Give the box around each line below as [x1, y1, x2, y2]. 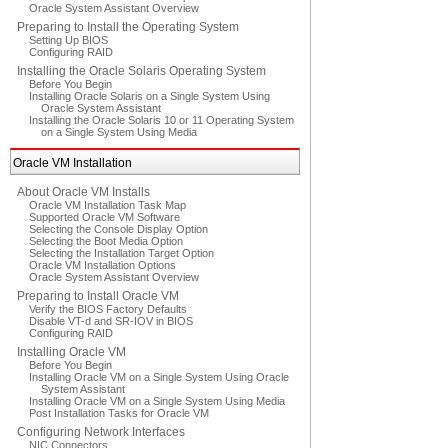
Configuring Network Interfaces [17, 425, 185, 439]
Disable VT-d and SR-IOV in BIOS [29, 315, 193, 327]
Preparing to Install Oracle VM [17, 289, 179, 303]
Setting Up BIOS [29, 34, 108, 46]
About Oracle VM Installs [17, 185, 150, 199]
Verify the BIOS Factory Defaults [29, 303, 187, 315]
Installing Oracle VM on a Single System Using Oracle [29, 371, 289, 383]
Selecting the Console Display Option [29, 223, 208, 235]
